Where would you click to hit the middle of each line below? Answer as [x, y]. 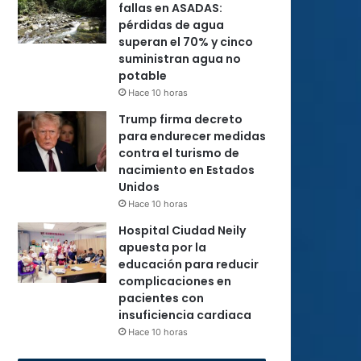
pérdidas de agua [171, 25]
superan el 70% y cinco [186, 42]
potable [143, 76]
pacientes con [161, 298]
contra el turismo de [179, 153]
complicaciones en [175, 281]
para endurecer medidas [192, 136]
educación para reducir [189, 264]
